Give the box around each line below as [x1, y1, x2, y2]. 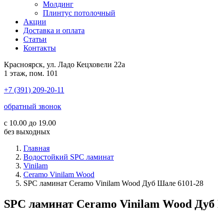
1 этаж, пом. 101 [4, 69, 58, 77]
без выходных [4, 127, 50, 136]
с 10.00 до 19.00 [4, 119, 56, 127]
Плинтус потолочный [43, 9, 115, 17]
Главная [23, 144, 50, 152]
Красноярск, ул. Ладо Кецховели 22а [4, 60, 125, 69]
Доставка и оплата [23, 26, 85, 35]
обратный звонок [4, 102, 61, 110]
